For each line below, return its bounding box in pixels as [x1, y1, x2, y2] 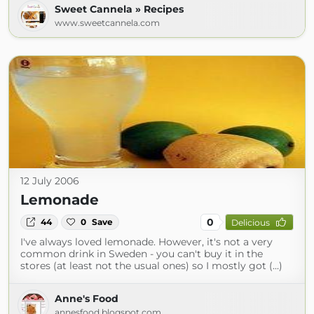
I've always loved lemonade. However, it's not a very [20, 235, 273, 248]
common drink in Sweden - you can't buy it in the [20, 247, 263, 260]
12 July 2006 [20, 175, 79, 187]
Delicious [231, 217, 270, 228]
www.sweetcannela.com [55, 18, 160, 28]
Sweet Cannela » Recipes [55, 3, 184, 15]
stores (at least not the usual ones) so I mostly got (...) [20, 259, 282, 272]
